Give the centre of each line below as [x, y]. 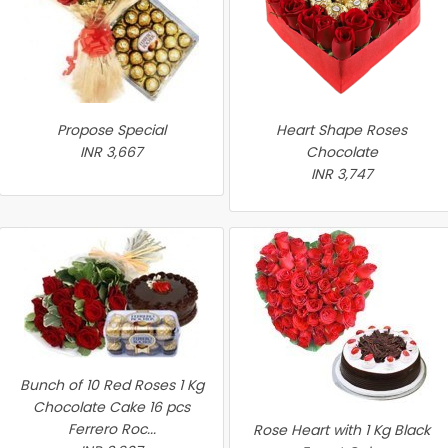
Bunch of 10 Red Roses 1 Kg [111, 385]
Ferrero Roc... [111, 429]
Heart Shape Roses [341, 130]
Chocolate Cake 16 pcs [111, 407]
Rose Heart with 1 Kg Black [341, 430]
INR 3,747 [341, 174]
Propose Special [111, 130]
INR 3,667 [111, 152]
